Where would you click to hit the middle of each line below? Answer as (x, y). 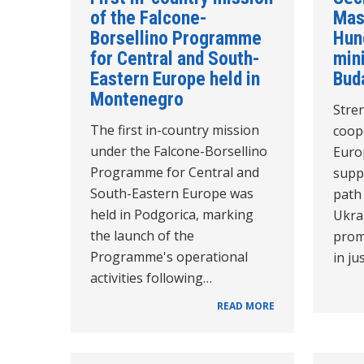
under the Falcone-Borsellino (179, 151)
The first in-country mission (175, 130)
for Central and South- (175, 58)
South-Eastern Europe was (172, 193)
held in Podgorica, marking (172, 214)
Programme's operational (169, 256)
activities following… (151, 277)
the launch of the (142, 235)
